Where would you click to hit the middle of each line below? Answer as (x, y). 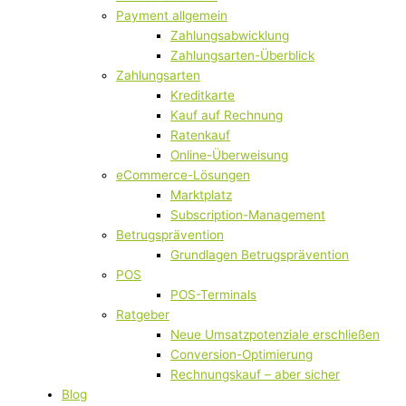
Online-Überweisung (229, 155)
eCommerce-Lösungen (183, 174)
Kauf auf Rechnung (227, 115)
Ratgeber (143, 314)
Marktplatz (201, 194)
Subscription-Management (248, 214)
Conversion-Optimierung (242, 354)
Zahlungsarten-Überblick (242, 55)
